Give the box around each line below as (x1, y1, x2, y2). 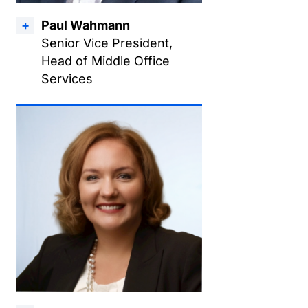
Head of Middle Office (41, 54, 170, 68)
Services (41, 71, 93, 86)
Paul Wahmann (41, 18, 130, 32)
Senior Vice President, (41, 36, 173, 50)
